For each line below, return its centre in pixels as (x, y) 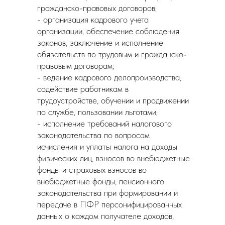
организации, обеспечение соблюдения (108, 31)
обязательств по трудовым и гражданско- (112, 54)
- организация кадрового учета (93, 19)
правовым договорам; (76, 66)
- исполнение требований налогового (104, 123)
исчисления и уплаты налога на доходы (107, 146)
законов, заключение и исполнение (100, 42)
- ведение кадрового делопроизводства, (109, 77)
